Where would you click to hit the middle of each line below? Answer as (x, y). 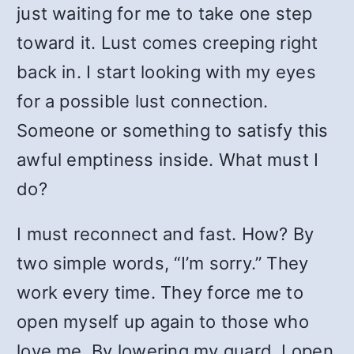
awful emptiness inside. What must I (168, 160)
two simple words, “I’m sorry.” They (163, 263)
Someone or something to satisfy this (173, 130)
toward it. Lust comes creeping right (168, 43)
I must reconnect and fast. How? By (166, 234)
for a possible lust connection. (143, 101)
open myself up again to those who (163, 322)
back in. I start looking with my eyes (166, 72)
